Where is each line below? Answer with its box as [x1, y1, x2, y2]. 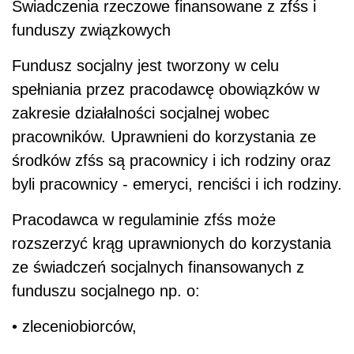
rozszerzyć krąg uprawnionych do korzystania [12, 234, 331, 252]
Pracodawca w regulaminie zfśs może [12, 210, 276, 228]
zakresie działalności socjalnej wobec [12, 104, 269, 122]
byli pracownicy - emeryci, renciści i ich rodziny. [12, 175, 342, 193]
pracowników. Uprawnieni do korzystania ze [12, 127, 316, 145]
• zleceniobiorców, [12, 317, 137, 335]
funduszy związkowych [12, 21, 171, 39]
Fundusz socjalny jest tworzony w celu [12, 56, 279, 74]
